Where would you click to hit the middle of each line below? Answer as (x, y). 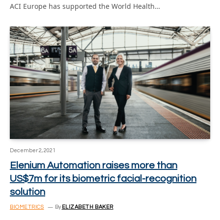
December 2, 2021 (33, 151)
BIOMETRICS (27, 207)
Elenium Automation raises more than (94, 165)
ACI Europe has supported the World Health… (85, 6)
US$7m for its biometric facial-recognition (103, 179)
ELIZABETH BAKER (87, 207)
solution (27, 192)
